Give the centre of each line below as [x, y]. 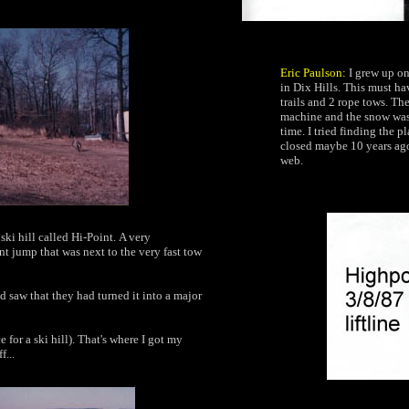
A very [135, 237]
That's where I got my [130, 339]
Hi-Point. [94, 237]
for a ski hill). [42, 339]
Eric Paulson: [315, 73]
